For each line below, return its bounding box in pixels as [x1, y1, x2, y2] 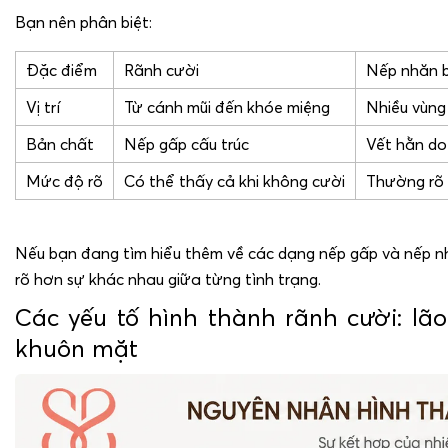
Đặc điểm [26, 59, 97, 80]
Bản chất [26, 133, 94, 154]
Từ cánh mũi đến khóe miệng [124, 96, 330, 117]
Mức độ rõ [26, 170, 103, 191]
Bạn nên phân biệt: [15, 11, 152, 32]
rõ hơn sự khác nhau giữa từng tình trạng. [15, 268, 321, 289]
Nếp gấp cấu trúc [124, 133, 249, 154]
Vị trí [26, 96, 60, 117]
